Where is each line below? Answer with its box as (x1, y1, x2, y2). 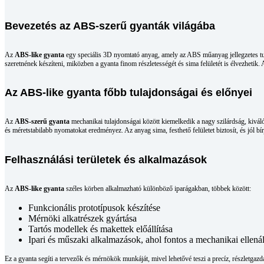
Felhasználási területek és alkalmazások (5, 154, 207, 166)
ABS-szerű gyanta (15, 117, 70, 126)
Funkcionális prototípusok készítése (28, 203, 160, 213)
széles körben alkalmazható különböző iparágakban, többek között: (64, 184, 251, 193)
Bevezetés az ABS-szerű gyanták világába (5, 19, 215, 32)
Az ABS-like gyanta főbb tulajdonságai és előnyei (5, 87, 252, 99)
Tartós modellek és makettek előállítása (28, 224, 173, 235)
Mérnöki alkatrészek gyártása (28, 213, 137, 224)
